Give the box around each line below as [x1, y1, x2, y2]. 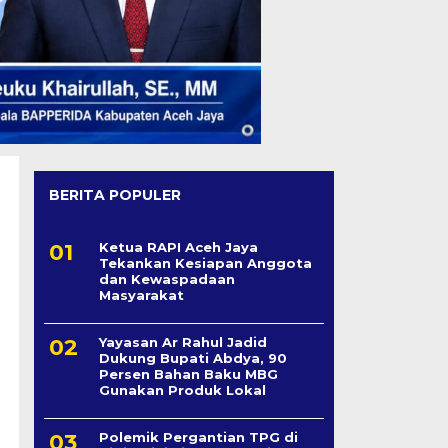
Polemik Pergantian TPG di [98, 429, 298, 446]
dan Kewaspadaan [98, 271, 235, 288]
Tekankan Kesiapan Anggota [98, 255, 312, 272]
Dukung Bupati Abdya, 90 [98, 350, 287, 367]
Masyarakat [98, 287, 184, 304]
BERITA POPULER [48, 186, 181, 205]
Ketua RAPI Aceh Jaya [98, 239, 258, 256]
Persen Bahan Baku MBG [98, 366, 278, 383]
